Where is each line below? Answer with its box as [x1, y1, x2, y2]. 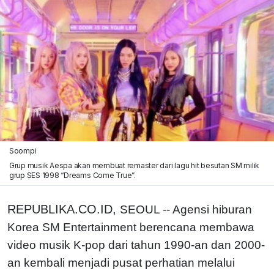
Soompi [9, 146, 37, 155]
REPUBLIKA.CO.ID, [7, 202, 120, 216]
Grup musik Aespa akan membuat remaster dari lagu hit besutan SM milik [9, 160, 260, 170]
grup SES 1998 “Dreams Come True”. [9, 170, 136, 180]
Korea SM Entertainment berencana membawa [7, 220, 254, 234]
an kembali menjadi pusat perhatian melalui [7, 256, 235, 269]
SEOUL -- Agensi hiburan [120, 202, 252, 216]
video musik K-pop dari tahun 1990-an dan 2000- [7, 238, 265, 251]
